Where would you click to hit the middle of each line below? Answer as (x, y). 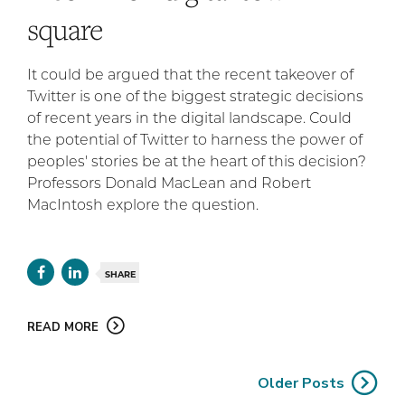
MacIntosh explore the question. (143, 203)
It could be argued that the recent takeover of (190, 73)
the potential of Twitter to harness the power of (195, 138)
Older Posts (301, 383)
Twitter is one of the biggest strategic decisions (195, 95)
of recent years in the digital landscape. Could (189, 117)
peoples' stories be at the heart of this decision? (197, 160)
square (65, 28)
